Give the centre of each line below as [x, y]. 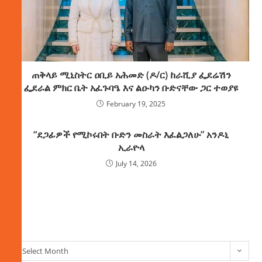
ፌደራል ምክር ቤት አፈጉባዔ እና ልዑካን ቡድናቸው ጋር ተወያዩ [131, 87]
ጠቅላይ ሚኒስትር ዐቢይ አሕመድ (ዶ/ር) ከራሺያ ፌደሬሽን [131, 75]
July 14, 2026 [136, 163]
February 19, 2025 [136, 104]
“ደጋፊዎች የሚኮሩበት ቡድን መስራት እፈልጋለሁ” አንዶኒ [131, 134]
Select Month [46, 251]
